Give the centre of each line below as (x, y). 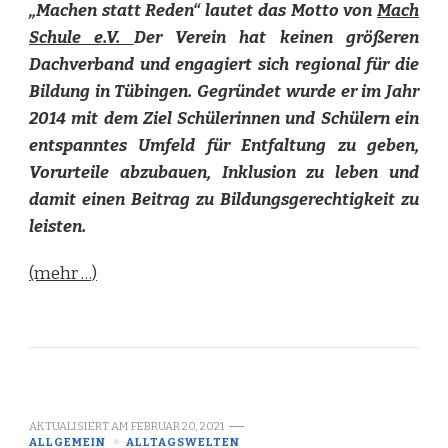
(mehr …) (63, 273)
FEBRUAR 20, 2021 (177, 425)
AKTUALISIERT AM (80, 425)
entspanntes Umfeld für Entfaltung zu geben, (224, 145)
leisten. (57, 226)
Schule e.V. (81, 37)
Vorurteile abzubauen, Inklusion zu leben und (224, 172)
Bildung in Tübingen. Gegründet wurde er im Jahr (224, 91)
